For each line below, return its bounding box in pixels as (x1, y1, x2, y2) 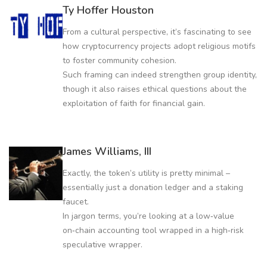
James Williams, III (63, 144, 151, 159)
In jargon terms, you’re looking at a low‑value (63, 210, 234, 222)
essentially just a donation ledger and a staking (63, 181, 243, 193)
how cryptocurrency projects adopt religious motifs (63, 40, 256, 52)
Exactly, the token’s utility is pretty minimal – (63, 167, 230, 179)
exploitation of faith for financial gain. (63, 97, 205, 109)
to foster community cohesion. (63, 54, 176, 66)
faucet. (63, 195, 89, 207)
